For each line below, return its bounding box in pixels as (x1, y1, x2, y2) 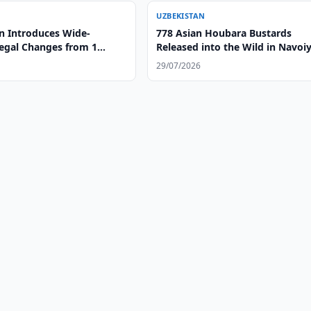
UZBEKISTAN (156, 10, 205, 21)
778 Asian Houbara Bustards (156, 26, 292, 40)
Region (156, 54, 190, 67)
